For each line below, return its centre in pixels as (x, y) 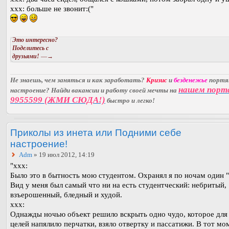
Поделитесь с (30, 48)
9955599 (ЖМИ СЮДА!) (58, 100)
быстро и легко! (130, 101)
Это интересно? (35, 40)
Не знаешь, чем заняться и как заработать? (78, 80)
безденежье (191, 80)
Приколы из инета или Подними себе (96, 133)
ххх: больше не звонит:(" (52, 8)
